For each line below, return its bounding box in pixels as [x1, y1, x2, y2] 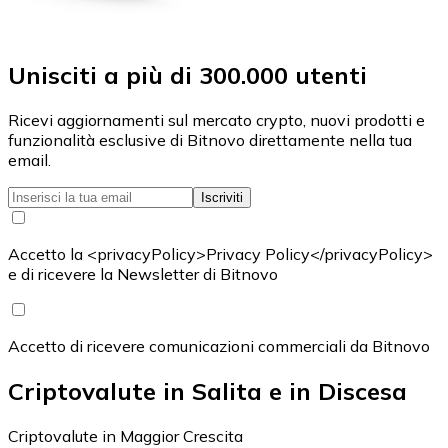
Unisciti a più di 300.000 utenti [8, 59, 367, 90]
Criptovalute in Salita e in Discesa [8, 375, 407, 406]
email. [8, 149, 51, 170]
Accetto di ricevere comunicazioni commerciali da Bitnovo [8, 335, 430, 356]
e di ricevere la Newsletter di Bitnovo [8, 263, 278, 284]
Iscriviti [201, 189, 243, 205]
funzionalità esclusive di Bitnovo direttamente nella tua [8, 129, 412, 150]
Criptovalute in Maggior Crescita [8, 425, 243, 446]
